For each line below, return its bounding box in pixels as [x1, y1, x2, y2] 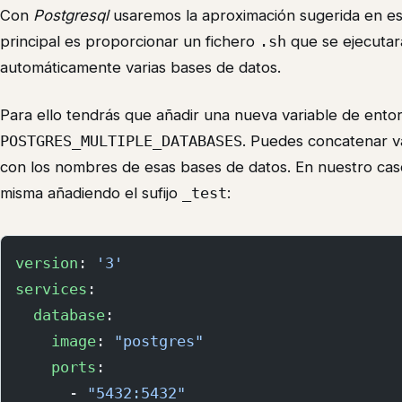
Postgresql [33, 5, 109, 24]
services [15, 279, 87, 298]
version [15, 253, 78, 272]
